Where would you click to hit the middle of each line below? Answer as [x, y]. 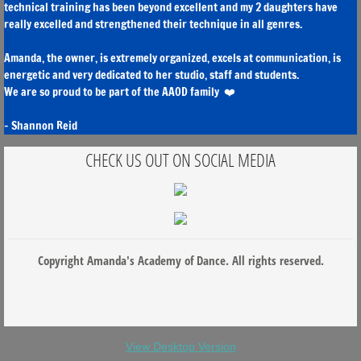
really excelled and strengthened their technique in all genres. [154, 24]
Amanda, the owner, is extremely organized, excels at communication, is [172, 58]
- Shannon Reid [41, 126]
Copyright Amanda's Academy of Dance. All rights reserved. [180, 260]
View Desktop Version [180, 346]
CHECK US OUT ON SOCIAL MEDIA [180, 160]
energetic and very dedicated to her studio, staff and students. [153, 75]
